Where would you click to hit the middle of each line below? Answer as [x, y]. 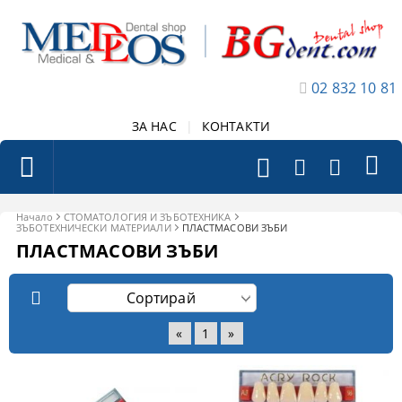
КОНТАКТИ [236, 126]
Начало [35, 216]
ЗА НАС [154, 126]
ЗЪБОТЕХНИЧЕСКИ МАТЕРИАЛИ [94, 227]
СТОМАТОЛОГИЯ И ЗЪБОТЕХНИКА [147, 216]
